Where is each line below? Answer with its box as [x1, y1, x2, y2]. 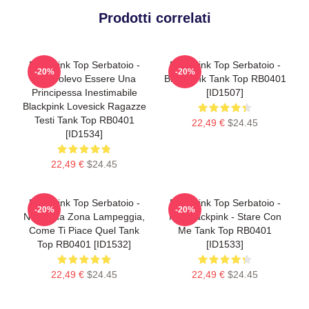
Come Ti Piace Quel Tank [29, 224, 139, 236]
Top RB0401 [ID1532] [37, 238, 131, 250]
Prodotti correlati [98, 10, 211, 26]
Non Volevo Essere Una [32, 72, 136, 84]
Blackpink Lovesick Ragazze [22, 100, 146, 112]
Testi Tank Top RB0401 [34, 114, 134, 126]
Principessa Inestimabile [31, 86, 137, 98]
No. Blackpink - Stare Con [168, 210, 281, 222]
